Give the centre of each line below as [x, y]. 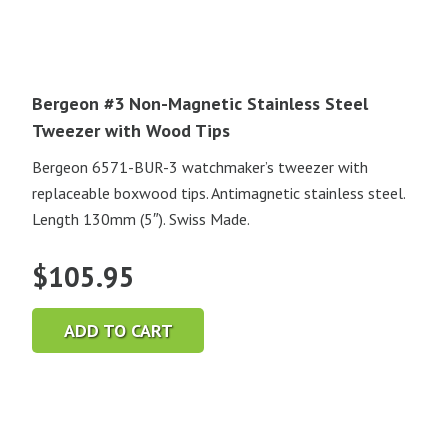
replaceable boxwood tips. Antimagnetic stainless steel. [218, 193]
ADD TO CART [118, 330]
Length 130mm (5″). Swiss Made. [141, 219]
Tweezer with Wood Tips [131, 131]
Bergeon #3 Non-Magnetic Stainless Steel [200, 104]
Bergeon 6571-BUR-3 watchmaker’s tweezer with [200, 167]
